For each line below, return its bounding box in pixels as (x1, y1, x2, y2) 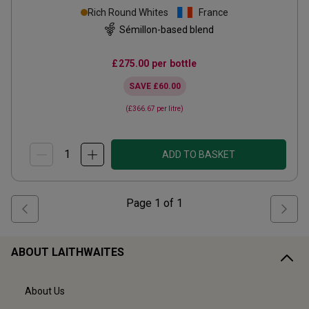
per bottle (149, 58, 197, 69)
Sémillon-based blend (119, 23, 214, 35)
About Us (25, 286, 65, 297)
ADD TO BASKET (162, 149, 235, 160)
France (199, 7, 228, 18)
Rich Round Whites (88, 7, 168, 18)
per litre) (155, 105, 183, 112)
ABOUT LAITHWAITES (11, 246, 124, 259)
